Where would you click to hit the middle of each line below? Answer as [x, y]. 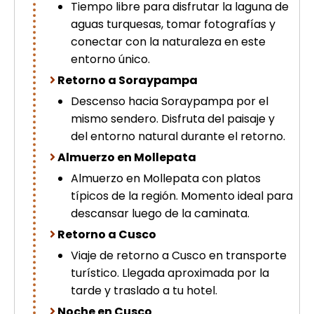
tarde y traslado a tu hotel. [144, 291]
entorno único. [110, 59]
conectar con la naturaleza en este [168, 42]
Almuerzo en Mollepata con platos [166, 178]
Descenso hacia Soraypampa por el [170, 101]
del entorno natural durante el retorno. [178, 136]
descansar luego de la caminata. [160, 213]
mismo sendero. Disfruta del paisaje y [173, 119]
